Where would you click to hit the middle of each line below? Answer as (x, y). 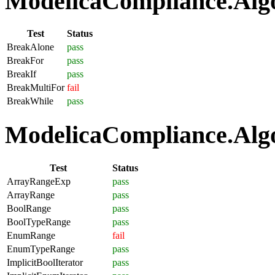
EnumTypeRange (41, 249)
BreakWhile (30, 101)
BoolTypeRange (39, 222)
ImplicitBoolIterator (45, 262)
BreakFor (25, 61)
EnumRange (31, 235)
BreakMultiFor (36, 88)
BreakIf (21, 74)
